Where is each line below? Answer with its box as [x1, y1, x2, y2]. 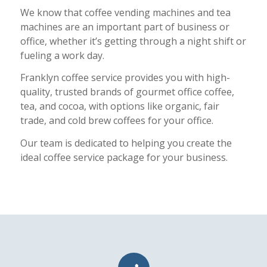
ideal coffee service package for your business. [20, 150, 228, 164]
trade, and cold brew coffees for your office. [20, 114, 213, 128]
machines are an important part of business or [20, 20, 229, 33]
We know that [20, 5, 85, 19]
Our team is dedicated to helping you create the [20, 136, 232, 150]
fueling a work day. [20, 48, 104, 62]
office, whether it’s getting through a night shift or [20, 34, 246, 48]
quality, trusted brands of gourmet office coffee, [20, 85, 234, 99]
